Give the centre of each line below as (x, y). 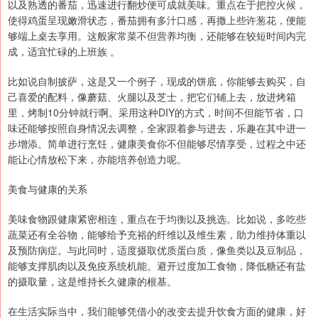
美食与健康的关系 (48, 189)
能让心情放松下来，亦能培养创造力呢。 (97, 159)
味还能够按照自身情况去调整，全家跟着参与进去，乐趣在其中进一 (157, 128)
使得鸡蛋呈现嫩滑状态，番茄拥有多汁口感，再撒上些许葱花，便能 (157, 20)
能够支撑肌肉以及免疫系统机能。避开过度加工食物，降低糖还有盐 (157, 266)
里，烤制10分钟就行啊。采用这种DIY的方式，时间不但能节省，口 (156, 113)
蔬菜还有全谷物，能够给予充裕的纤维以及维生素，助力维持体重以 (157, 235)
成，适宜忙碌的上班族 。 (64, 51)
